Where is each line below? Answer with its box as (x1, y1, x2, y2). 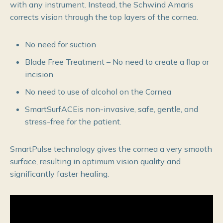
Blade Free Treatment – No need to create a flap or (25, 56, 209, 67)
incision (25, 69, 53, 79)
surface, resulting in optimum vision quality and (10, 156, 181, 166)
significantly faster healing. (10, 168, 109, 179)
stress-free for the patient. (25, 116, 121, 126)
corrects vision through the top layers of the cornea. (10, 11, 198, 22)
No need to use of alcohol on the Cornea (25, 86, 171, 97)
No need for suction (25, 39, 96, 49)
